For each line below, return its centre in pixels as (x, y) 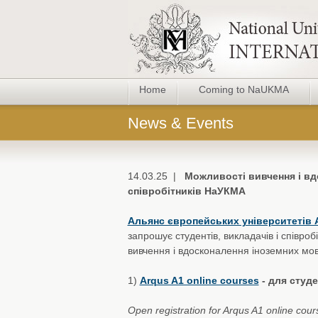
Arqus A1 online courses (199, 280)
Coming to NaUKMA (243, 89)
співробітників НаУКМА (186, 191)
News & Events (180, 123)
